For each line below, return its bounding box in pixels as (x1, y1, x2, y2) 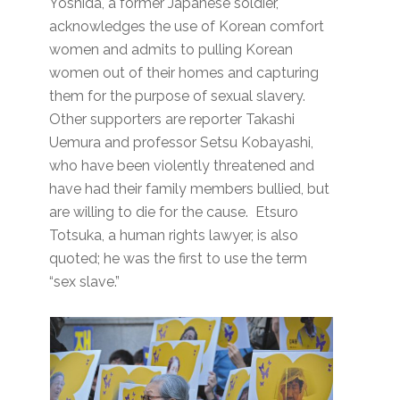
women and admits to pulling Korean (49, 41, 294, 59)
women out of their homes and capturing (49, 64, 320, 82)
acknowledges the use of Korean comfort (49, 18, 325, 36)
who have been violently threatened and (49, 157, 315, 175)
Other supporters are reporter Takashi (49, 111, 296, 129)
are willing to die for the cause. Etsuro (49, 204, 299, 221)
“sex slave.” (49, 273, 124, 291)
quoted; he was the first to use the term (49, 250, 308, 268)
